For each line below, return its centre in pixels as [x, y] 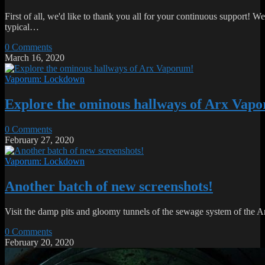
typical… [22, 27]
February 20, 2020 [39, 242]
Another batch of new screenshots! [109, 186]
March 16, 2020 [35, 58]
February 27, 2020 [39, 140]
